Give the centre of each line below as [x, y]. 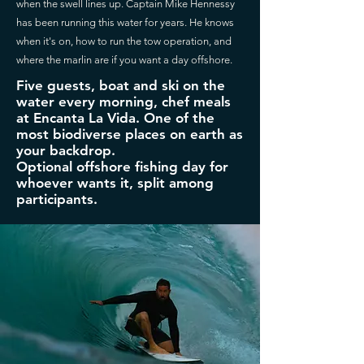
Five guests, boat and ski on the [121, 85]
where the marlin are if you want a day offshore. [124, 60]
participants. [57, 199]
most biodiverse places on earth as [130, 134]
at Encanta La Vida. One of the [115, 118]
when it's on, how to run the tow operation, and [124, 41]
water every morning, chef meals [123, 102]
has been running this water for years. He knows [125, 22]
